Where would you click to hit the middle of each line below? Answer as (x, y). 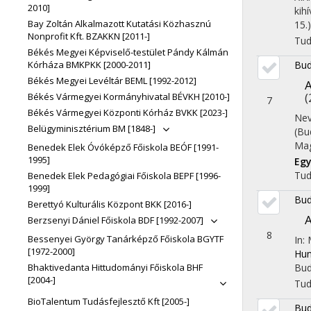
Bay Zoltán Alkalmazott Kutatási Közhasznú (119, 24)
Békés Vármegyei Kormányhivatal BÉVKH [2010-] (129, 96)
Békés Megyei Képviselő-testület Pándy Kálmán (128, 52)
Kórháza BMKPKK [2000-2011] (89, 65)
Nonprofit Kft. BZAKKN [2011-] (89, 36)
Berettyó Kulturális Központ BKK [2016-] (110, 204)
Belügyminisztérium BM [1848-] (92, 128)
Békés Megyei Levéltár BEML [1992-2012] (112, 81)
